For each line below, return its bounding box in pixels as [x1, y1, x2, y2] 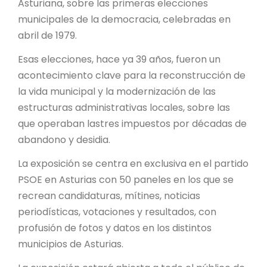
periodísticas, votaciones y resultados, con [18, 204, 216, 219]
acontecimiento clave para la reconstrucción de [18, 68, 246, 82]
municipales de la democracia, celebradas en [18, 12, 231, 26]
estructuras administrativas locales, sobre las [18, 100, 230, 114]
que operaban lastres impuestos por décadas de [18, 116, 247, 131]
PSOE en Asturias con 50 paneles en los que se [18, 172, 234, 187]
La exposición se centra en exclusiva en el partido [18, 156, 249, 170]
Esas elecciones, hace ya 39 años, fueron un [18, 52, 221, 66]
